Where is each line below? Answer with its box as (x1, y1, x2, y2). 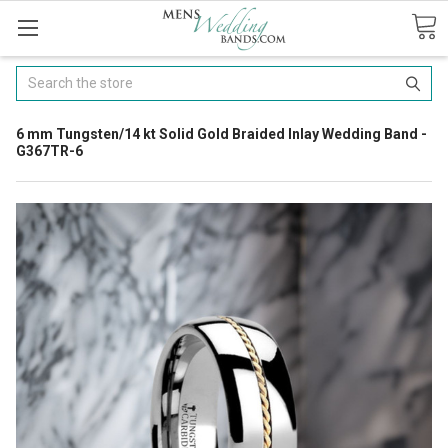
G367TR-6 (16, 142, 83, 159)
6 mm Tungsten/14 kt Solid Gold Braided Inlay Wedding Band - (16, 125, 427, 142)
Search (16, 67, 61, 84)
